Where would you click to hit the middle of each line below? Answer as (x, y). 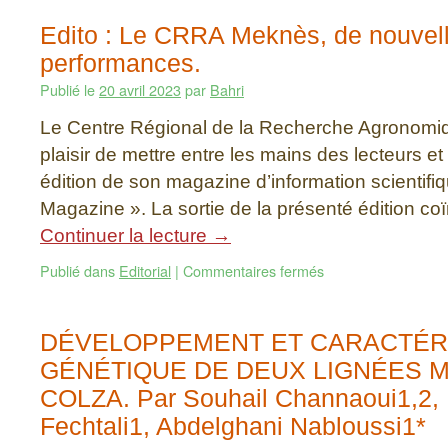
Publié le (67, 89)
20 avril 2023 (140, 89)
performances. (120, 63)
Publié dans (77, 270)
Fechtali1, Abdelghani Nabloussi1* (233, 426)
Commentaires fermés (253, 270)
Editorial (145, 270)
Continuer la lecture (126, 235)
